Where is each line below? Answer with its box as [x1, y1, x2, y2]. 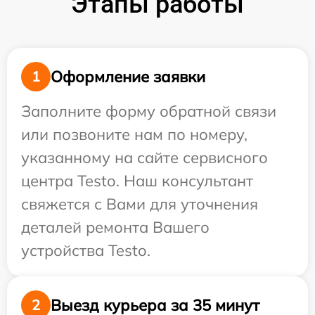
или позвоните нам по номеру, [21, 124, 247, 144]
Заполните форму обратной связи [21, 101, 276, 121]
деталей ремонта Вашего [21, 217, 210, 237]
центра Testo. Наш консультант [21, 171, 253, 191]
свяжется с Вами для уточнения [21, 194, 258, 214]
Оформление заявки [51, 66, 205, 86]
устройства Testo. [21, 240, 150, 260]
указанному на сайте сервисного [21, 148, 268, 167]
